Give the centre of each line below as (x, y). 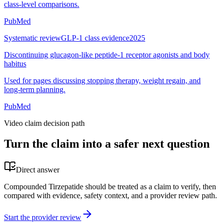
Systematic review (32, 38)
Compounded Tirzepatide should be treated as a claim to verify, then (110, 187)
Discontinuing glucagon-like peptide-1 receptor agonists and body (107, 55)
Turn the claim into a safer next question (107, 144)
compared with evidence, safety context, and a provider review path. (111, 196)
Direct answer (38, 170)
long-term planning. (35, 89)
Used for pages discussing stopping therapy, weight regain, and (102, 80)
